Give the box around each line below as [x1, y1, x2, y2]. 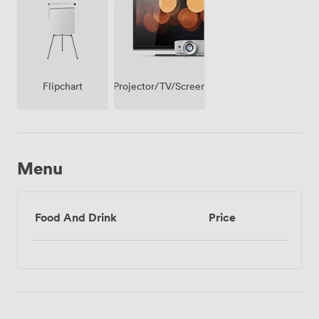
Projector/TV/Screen [113, 78, 206, 93]
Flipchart [43, 79, 83, 93]
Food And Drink [35, 209, 117, 226]
